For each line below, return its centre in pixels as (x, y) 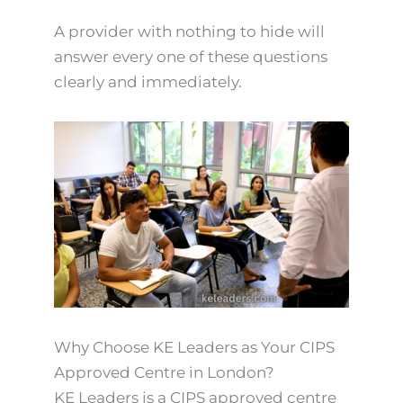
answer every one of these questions (191, 56)
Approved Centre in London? (164, 373)
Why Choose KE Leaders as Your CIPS (194, 348)
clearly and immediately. (148, 81)
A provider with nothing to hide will (189, 31)
